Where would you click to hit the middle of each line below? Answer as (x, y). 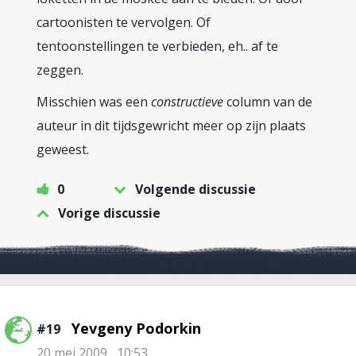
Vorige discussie (109, 213)
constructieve (187, 102)
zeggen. (60, 70)
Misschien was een (94, 102)
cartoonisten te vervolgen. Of (124, 22)
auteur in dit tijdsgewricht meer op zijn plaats (171, 126)
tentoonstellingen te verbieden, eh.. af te (157, 46)
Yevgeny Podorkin (136, 328)
